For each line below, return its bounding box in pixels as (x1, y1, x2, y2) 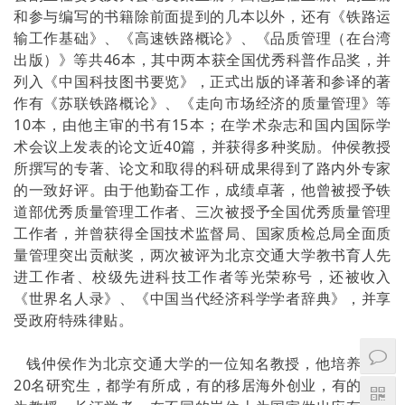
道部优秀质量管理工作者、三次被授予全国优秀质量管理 (14, 202, 391, 221)
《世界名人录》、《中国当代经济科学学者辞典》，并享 (14, 288, 391, 308)
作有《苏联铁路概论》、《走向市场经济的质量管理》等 (14, 93, 391, 113)
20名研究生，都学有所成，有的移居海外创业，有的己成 (14, 375, 391, 395)
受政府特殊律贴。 (14, 310, 134, 330)
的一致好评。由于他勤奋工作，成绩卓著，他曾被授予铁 (14, 180, 391, 200)
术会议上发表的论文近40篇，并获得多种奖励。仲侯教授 (14, 137, 391, 156)
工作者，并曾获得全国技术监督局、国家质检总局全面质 (14, 223, 391, 243)
